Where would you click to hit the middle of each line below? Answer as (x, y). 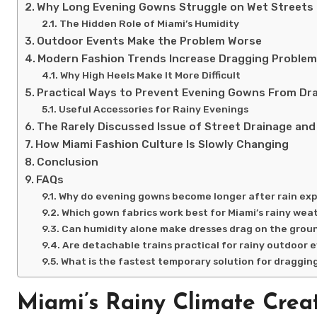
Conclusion (68, 162)
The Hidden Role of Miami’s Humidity (149, 23)
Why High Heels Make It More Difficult (150, 75)
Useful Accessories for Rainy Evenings (153, 109)
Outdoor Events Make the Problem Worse (150, 41)
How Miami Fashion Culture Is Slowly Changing (162, 144)
